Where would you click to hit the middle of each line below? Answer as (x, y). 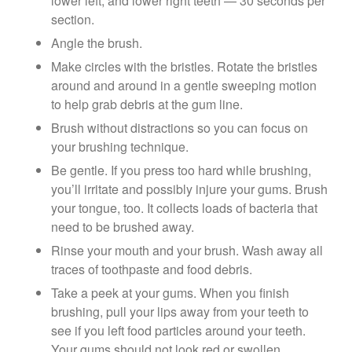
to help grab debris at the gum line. (147, 104)
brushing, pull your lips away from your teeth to (180, 311)
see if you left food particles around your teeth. (178, 330)
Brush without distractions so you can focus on (180, 127)
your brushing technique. (120, 146)
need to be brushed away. (123, 226)
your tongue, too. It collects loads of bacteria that (184, 207)
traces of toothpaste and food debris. (152, 269)
